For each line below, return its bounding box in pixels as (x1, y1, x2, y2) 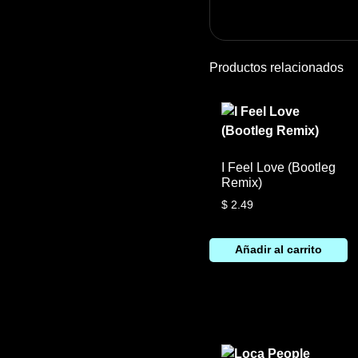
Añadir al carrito (234, 243, 322, 257)
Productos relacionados (209, 60, 344, 74)
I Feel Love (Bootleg (221, 160, 336, 174)
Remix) (221, 175, 262, 189)
